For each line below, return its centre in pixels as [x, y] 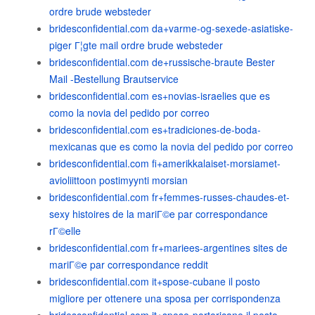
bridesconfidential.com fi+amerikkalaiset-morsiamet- [165, 163]
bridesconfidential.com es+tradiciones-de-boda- [155, 129]
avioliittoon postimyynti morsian [118, 180]
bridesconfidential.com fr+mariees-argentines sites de [168, 247]
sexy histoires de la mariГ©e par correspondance [159, 214]
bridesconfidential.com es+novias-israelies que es [160, 96]
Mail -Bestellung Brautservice [114, 79]
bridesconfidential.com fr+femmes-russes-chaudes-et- [169, 197]
